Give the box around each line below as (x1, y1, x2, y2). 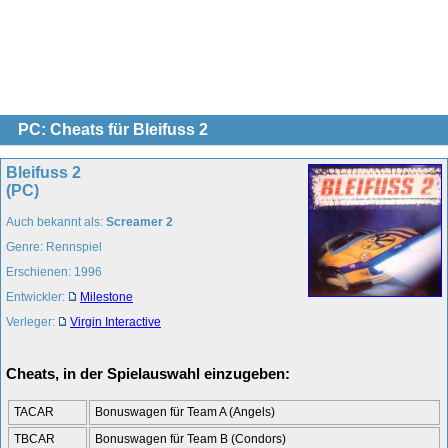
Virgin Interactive (70, 314, 161, 329)
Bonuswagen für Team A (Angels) (95, 404, 275, 419)
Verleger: (6, 314, 58, 329)
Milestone (80, 289, 133, 304)
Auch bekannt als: (6, 214, 106, 229)
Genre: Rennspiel (6, 239, 102, 254)
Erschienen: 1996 (6, 264, 102, 279)
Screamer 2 (106, 214, 173, 229)
